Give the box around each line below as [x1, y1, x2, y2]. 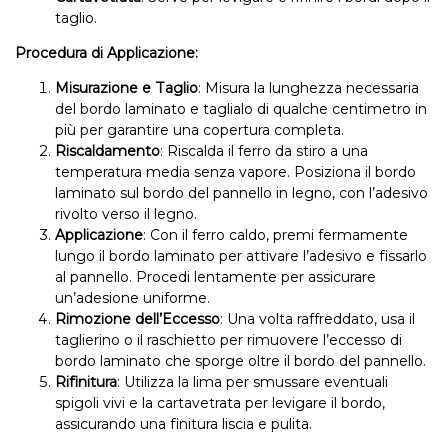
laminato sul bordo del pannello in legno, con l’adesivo [55, 184, 428, 202]
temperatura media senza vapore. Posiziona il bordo [55, 163, 416, 181]
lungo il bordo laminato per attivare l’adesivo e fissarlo [55, 247, 427, 265]
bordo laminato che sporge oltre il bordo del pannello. [55, 352, 426, 370]
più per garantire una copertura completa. [55, 121, 344, 139]
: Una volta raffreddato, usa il [220, 310, 415, 328]
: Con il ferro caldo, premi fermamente [143, 226, 408, 244]
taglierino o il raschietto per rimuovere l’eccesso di [55, 331, 402, 349]
